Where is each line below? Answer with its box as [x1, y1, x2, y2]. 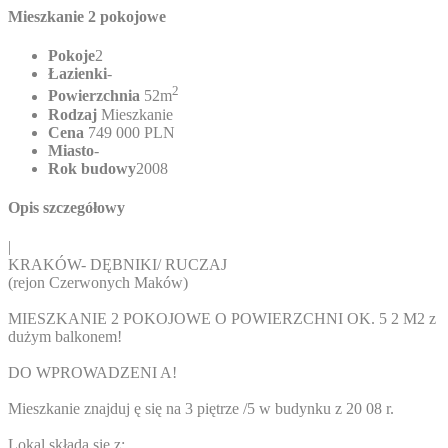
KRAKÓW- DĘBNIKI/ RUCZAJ [8, 256, 227, 274]
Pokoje [48, 47, 95, 65]
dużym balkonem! [8, 328, 122, 346]
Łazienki [48, 65, 107, 83]
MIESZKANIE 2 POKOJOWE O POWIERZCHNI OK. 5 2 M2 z [8, 310, 436, 328]
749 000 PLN [84, 123, 175, 141]
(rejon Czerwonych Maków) [8, 274, 188, 292]
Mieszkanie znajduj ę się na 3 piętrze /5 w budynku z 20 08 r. [8, 400, 394, 418]
